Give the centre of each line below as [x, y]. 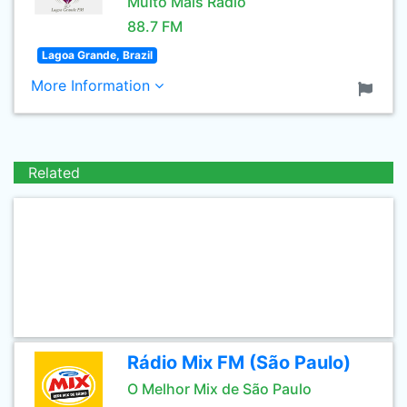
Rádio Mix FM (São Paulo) [239, 362]
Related [54, 173]
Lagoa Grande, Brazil [97, 55]
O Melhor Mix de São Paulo [219, 389]
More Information [93, 85]
